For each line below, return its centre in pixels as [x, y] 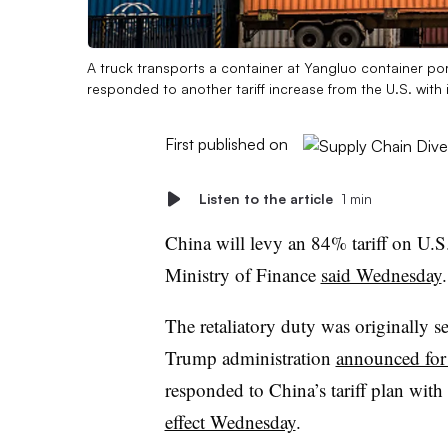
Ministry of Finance [242, 274]
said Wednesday [381, 274]
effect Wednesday [230, 421]
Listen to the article [265, 198]
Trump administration [250, 357]
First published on [226, 143]
